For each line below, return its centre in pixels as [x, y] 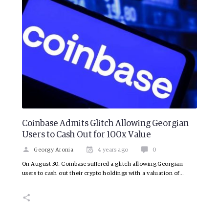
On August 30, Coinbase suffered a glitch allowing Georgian [103, 164]
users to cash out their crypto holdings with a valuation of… [103, 173]
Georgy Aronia [54, 150]
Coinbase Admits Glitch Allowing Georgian [105, 123]
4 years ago [113, 150]
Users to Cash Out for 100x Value [87, 135]
